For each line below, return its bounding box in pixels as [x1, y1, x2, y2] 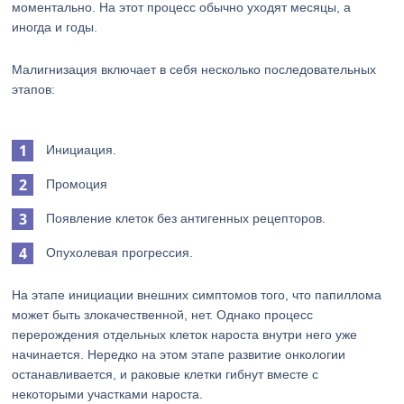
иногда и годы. [12, 20, 98, 34]
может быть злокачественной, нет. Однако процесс [12, 308, 314, 322]
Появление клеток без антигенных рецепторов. [46, 211, 326, 225]
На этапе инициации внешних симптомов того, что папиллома [12, 288, 382, 302]
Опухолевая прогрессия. [46, 245, 194, 260]
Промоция [46, 177, 108, 191]
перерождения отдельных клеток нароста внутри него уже [12, 327, 358, 342]
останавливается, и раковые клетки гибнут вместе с [12, 367, 319, 381]
